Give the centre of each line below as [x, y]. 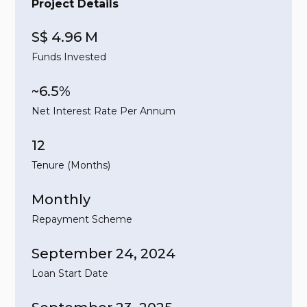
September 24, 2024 [104, 254]
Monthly [61, 200]
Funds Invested [69, 57]
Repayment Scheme [82, 220]
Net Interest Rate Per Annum [104, 111]
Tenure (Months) [71, 165]
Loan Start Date [70, 274]
